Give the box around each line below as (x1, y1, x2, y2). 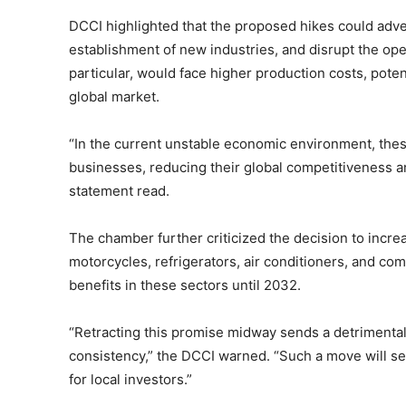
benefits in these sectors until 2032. (69, 275, 301, 294)
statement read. (69, 181, 169, 199)
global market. (69, 87, 159, 105)
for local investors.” (69, 370, 192, 388)
